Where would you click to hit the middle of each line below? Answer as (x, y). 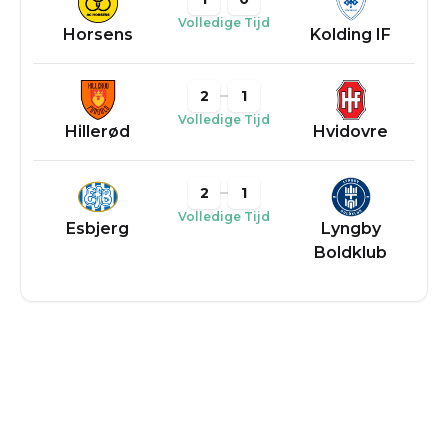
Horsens (97, 34)
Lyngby (350, 228)
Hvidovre (350, 131)
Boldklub (350, 252)
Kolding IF (350, 34)
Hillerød (97, 131)
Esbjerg (97, 228)
